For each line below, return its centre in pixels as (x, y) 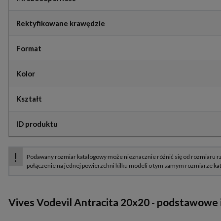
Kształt (29, 99)
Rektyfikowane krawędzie (61, 23)
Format (29, 49)
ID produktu (37, 124)
